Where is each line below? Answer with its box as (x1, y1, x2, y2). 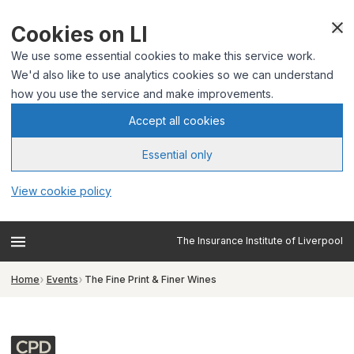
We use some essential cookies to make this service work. (11, 49, 315, 62)
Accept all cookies (129, 113, 225, 127)
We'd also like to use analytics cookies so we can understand (11, 68, 333, 81)
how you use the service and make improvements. (11, 87, 273, 100)
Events (46, 273, 78, 285)
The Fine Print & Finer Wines (85, 273, 217, 285)
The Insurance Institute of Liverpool (176, 234, 343, 247)
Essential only (141, 147, 213, 161)
